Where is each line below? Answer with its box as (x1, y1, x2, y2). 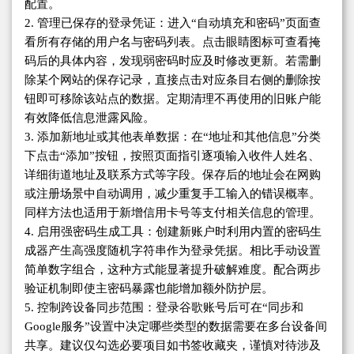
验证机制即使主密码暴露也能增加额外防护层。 (24, 281, 273, 295)
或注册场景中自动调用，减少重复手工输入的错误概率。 (24, 186, 321, 200)
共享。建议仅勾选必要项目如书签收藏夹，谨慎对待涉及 (24, 338, 321, 352)
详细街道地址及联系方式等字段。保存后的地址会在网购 (24, 168, 321, 181)
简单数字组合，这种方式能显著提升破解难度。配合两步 (24, 262, 321, 276)
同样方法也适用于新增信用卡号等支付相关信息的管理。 (24, 205, 321, 219)
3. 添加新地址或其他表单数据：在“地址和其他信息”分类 (24, 130, 321, 143)
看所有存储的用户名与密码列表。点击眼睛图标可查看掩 (24, 35, 321, 48)
